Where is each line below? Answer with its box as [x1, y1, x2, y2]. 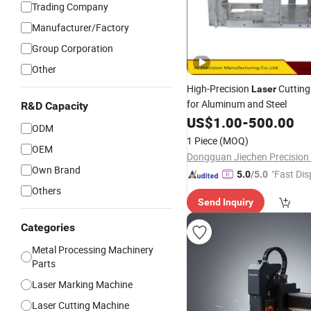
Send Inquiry [198, 196, 253, 208]
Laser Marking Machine [32, 278, 133, 291]
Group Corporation [32, 42, 113, 55]
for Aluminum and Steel [187, 97, 287, 110]
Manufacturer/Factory [32, 21, 129, 34]
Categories [21, 221, 75, 234]
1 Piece [187, 134, 217, 147]
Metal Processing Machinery [32, 243, 153, 256]
